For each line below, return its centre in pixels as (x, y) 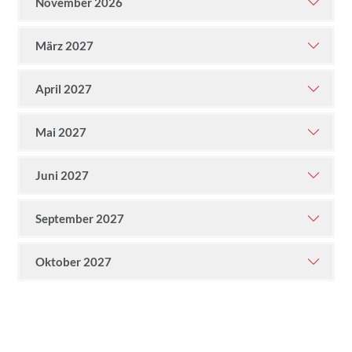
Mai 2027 (61, 132)
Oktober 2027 (73, 262)
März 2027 (64, 46)
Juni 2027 (62, 176)
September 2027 (80, 219)
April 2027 (64, 89)
